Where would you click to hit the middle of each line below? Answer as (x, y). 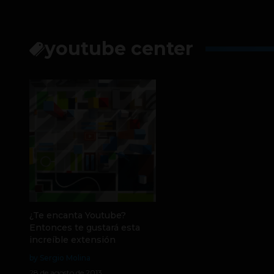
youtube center (119, 49)
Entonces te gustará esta (85, 228)
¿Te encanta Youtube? (78, 215)
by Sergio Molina (60, 258)
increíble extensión (72, 240)
